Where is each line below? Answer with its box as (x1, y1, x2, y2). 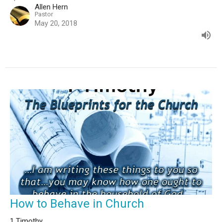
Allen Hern (35, 2, 68, 11)
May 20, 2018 (35, 18, 77, 28)
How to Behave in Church (10, 196, 144, 211)
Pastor (35, 10, 53, 18)
